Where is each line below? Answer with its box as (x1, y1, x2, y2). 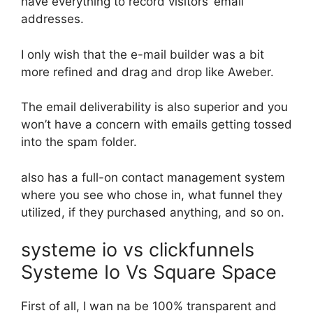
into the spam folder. (21, 135, 137, 149)
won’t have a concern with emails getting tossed (21, 117, 292, 131)
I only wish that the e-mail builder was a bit (21, 47, 264, 61)
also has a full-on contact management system (21, 170, 285, 184)
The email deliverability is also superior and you (21, 100, 288, 114)
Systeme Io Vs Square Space (21, 261, 277, 284)
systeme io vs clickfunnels (21, 238, 260, 261)
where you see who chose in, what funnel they (21, 187, 282, 202)
